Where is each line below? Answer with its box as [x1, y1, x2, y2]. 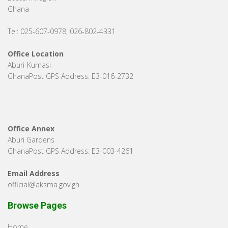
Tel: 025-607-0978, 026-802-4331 [8, 26, 116, 36]
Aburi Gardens [8, 134, 54, 145]
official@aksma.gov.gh [8, 179, 79, 189]
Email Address [8, 168, 60, 178]
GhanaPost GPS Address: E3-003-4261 [8, 146, 133, 156]
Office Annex [8, 123, 54, 133]
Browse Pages [8, 199, 67, 211]
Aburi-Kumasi [8, 60, 51, 70]
